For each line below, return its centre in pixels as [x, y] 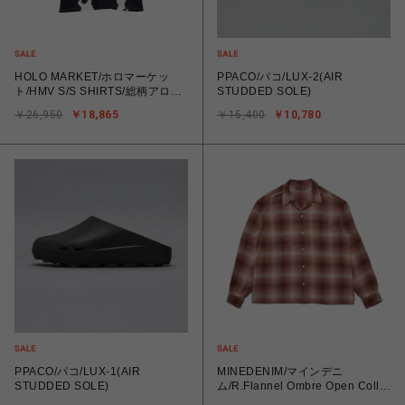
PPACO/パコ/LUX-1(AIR [77, 372]
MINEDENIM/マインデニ [280, 372]
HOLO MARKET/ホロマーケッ [92, 77]
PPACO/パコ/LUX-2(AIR [280, 77]
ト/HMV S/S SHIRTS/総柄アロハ [98, 91]
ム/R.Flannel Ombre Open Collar [304, 386]
